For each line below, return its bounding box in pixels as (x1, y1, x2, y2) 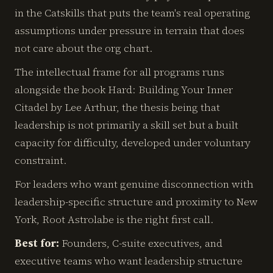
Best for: (15, 236, 59, 250)
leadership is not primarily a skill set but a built (15, 118, 238, 132)
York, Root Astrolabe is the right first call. (15, 212, 214, 227)
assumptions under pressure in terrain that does (15, 23, 244, 38)
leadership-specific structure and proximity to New (15, 194, 258, 209)
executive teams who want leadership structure (15, 253, 243, 268)
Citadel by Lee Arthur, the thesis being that (15, 100, 220, 115)
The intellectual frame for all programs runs (15, 65, 224, 79)
